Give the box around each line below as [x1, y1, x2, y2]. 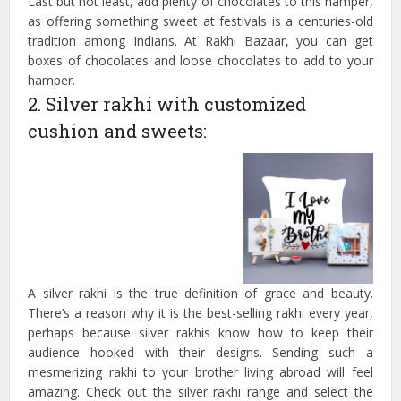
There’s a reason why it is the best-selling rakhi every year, [28, 303, 373, 321]
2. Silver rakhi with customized [28, 92, 307, 116]
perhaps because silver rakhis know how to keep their [28, 323, 373, 341]
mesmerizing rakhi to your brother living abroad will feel [28, 363, 373, 380]
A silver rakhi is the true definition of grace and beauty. [28, 284, 373, 302]
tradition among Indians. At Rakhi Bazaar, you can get [28, 32, 373, 50]
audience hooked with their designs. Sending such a [28, 343, 373, 361]
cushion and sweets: [28, 119, 208, 143]
